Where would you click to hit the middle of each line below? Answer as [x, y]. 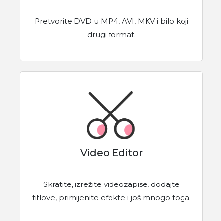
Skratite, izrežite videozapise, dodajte [111, 184]
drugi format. [111, 35]
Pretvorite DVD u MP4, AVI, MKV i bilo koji [111, 21]
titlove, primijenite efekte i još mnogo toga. [111, 197]
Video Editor [111, 153]
